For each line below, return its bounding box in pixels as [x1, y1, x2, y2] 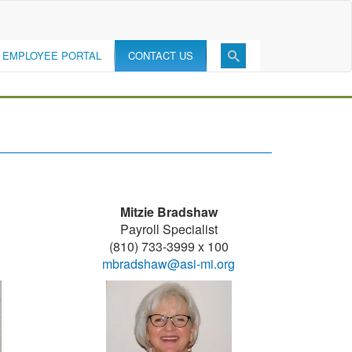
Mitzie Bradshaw [119, 203, 218, 221]
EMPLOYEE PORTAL [2, 48, 101, 63]
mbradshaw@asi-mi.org [102, 255, 236, 273]
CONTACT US [128, 48, 193, 63]
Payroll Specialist [119, 220, 218, 238]
